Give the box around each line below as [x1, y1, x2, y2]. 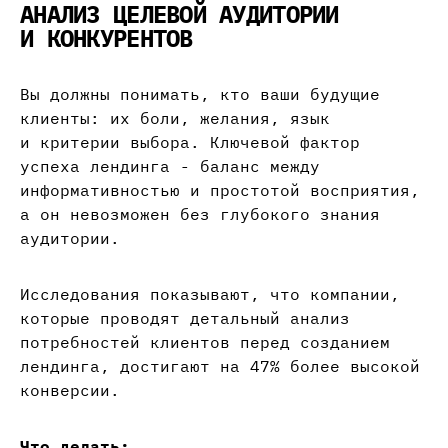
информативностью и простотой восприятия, [20, 180, 420, 201]
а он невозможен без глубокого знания [20, 204, 380, 225]
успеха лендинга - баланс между [20, 156, 320, 177]
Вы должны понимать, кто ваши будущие [20, 84, 380, 105]
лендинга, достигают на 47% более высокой [20, 356, 420, 377]
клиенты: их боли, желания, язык [20, 108, 330, 129]
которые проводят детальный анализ [20, 308, 350, 329]
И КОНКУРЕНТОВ [20, 22, 193, 55]
